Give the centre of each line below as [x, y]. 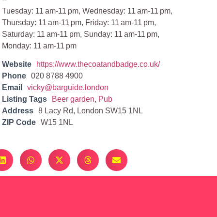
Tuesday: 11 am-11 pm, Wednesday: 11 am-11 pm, [87, 11]
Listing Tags [25, 99]
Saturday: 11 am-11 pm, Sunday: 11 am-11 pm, [81, 34]
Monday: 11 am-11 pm [39, 46]
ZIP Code [19, 123]
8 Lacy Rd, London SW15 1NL [91, 111]
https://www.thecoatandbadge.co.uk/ [98, 64]
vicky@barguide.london [68, 88]
